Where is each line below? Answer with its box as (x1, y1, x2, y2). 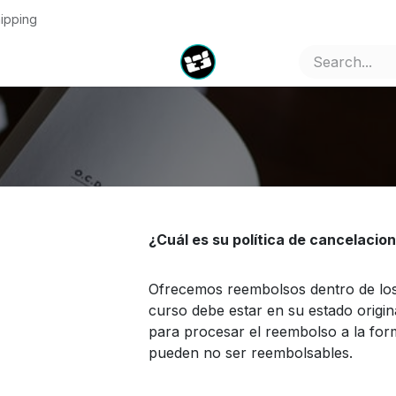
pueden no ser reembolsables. (148, 344, 353, 362)
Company (80, 53, 145, 71)
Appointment (175, 53, 263, 71)
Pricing (20, 53, 66, 71)
